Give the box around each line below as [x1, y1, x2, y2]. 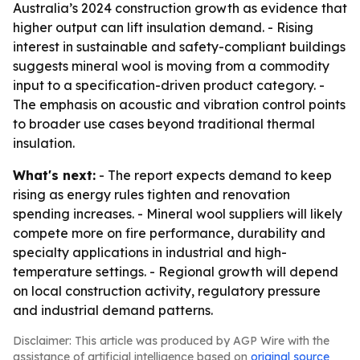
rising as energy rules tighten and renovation [13, 186, 290, 202]
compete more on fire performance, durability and [13, 225, 325, 241]
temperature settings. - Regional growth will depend [13, 264, 338, 280]
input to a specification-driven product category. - [13, 77, 325, 93]
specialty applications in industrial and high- [13, 244, 287, 260]
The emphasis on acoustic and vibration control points [13, 96, 346, 112]
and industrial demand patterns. [13, 302, 213, 318]
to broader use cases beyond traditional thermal [13, 116, 315, 132]
